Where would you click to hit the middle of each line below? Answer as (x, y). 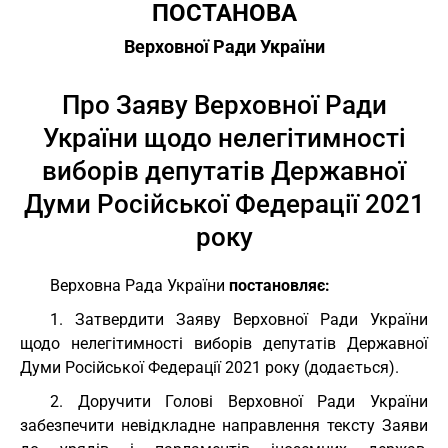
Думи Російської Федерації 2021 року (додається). (209, 367)
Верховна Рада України (139, 285)
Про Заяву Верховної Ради (224, 105)
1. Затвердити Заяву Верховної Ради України (239, 319)
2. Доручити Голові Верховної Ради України (239, 401)
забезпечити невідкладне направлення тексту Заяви (224, 425)
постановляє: (279, 285)
